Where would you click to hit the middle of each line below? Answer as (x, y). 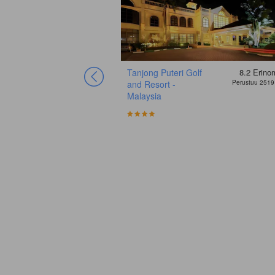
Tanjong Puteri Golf (165, 73)
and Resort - (151, 84)
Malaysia (144, 96)
